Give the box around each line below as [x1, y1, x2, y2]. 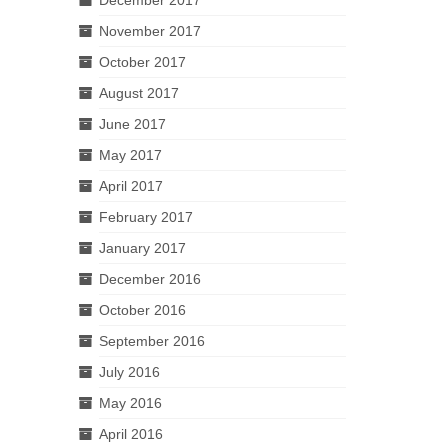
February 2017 [98, 208, 193, 225]
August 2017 [98, 84, 179, 101]
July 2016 [98, 363, 160, 380]
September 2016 [98, 332, 205, 349]
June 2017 [98, 115, 166, 132]
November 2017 [98, 22, 201, 39]
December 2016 [98, 270, 201, 287]
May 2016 [98, 394, 162, 411]
